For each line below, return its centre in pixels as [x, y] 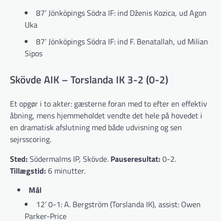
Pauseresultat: [135, 159]
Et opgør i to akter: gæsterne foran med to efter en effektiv [109, 103]
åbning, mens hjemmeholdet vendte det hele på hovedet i [106, 115]
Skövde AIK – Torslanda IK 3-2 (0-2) [89, 79]
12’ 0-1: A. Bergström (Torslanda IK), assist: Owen [118, 204]
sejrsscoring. [31, 139]
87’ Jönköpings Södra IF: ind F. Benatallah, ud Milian [122, 42]
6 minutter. [66, 170]
